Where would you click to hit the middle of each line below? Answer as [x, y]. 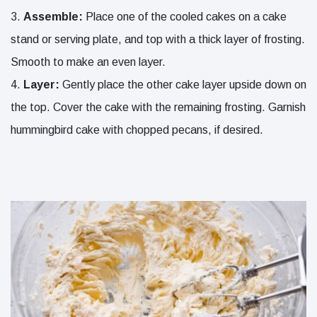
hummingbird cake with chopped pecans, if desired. [137, 129]
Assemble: [54, 16]
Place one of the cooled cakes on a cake [186, 16]
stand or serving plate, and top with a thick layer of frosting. [158, 39]
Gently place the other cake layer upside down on [183, 84]
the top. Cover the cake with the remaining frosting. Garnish [158, 107]
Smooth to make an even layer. [88, 62]
